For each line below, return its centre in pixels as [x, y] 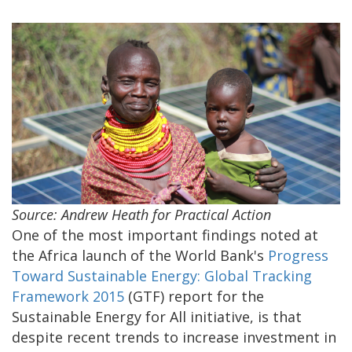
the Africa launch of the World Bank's [140, 255]
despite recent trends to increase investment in [174, 337]
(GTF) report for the [194, 296]
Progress [298, 255]
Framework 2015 [68, 296]
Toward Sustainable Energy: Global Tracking [162, 275]
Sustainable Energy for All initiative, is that [157, 316]
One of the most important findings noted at [165, 235]
